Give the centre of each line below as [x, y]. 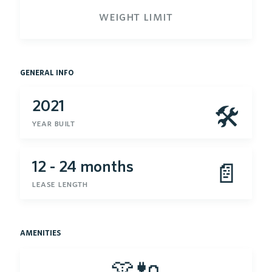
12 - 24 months [83, 166]
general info [47, 72]
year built [53, 123]
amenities [40, 232]
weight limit [136, 16]
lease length [60, 183]
